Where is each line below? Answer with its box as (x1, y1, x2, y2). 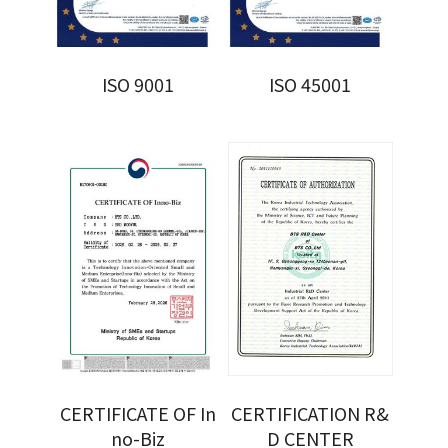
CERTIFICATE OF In (59, 400, 216, 427)
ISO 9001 (101, 71, 174, 98)
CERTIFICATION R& (231, 400, 390, 427)
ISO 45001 (269, 71, 352, 98)
